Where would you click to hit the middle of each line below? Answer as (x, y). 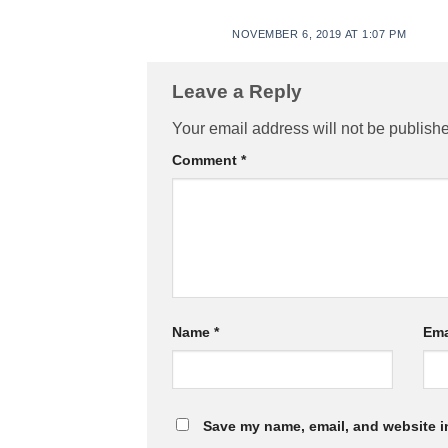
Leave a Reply (239, 91)
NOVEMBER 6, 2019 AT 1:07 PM (319, 33)
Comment (206, 160)
